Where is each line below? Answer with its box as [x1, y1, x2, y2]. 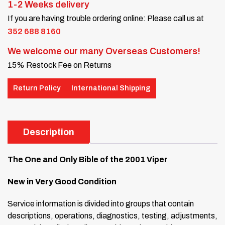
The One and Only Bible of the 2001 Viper [8, 155, 168, 164]
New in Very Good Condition [8, 177, 117, 186]
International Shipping [71, 84, 151, 92]
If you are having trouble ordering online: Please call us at [8, 14, 204, 23]
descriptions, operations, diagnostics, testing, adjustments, [8, 211, 217, 220]
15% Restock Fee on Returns [8, 60, 111, 69]
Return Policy [13, 84, 60, 92]
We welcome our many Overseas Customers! [8, 46, 200, 56]
